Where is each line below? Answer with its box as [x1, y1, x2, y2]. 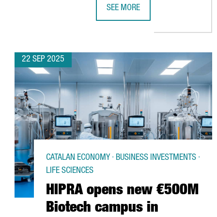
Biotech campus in [46, 201, 158, 216]
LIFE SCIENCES [46, 167, 93, 175]
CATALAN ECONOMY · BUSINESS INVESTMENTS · [46, 154, 200, 162]
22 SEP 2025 [22, 55, 64, 64]
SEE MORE [106, 4, 140, 13]
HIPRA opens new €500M [46, 184, 199, 199]
